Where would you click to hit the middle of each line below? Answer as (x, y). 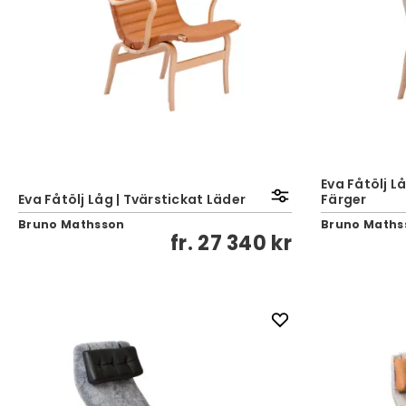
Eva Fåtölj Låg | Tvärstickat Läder (132, 199)
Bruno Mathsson (72, 224)
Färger (344, 199)
